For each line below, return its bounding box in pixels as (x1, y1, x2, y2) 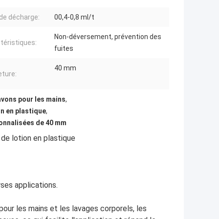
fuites (54, 44, 73, 53)
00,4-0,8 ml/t (54, 13, 94, 22)
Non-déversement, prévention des (54, 33, 161, 41)
